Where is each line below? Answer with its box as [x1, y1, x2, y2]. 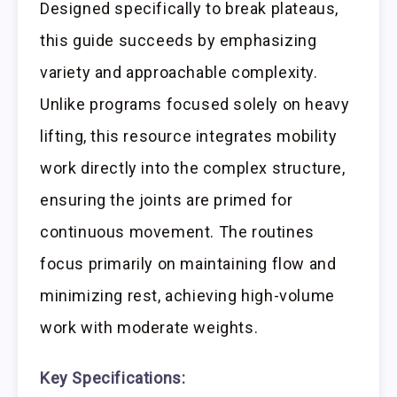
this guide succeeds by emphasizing [40, 31, 317, 51]
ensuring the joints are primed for [40, 191, 293, 210]
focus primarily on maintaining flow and [40, 254, 337, 274]
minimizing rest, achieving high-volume [40, 286, 335, 306]
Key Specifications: [40, 369, 186, 388]
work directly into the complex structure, [40, 159, 346, 178]
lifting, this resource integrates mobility [40, 127, 338, 146]
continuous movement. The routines [40, 222, 315, 242]
